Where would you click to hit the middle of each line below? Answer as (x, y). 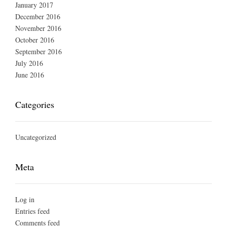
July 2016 (29, 63)
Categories (35, 105)
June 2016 (30, 75)
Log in (25, 200)
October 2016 (35, 40)
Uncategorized (36, 137)
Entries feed (32, 211)
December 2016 (38, 17)
